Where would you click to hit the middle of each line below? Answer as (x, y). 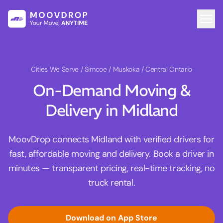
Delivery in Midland (111, 111)
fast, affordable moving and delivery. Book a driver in (111, 154)
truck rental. (111, 183)
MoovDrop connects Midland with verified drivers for (111, 140)
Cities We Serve (56, 69)
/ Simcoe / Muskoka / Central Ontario (136, 69)
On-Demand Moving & (111, 91)
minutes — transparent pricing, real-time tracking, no (111, 168)
